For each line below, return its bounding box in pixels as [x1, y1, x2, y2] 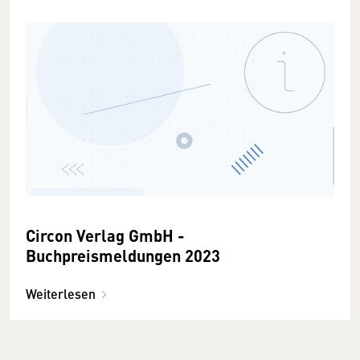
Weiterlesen [26, 284, 96, 303]
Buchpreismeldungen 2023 [26, 243, 220, 267]
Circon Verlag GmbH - [26, 223, 185, 247]
